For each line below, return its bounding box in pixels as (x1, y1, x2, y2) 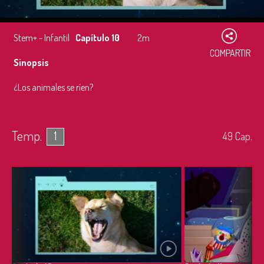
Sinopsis (14, 57, 49, 68)
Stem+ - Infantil (14, 32, 70, 44)
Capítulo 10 (75, 32, 120, 44)
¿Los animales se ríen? (14, 81, 93, 93)
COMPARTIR (210, 47, 250, 59)
